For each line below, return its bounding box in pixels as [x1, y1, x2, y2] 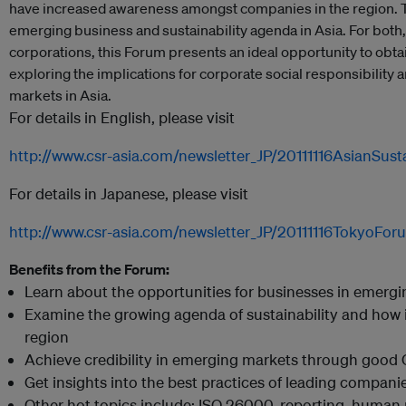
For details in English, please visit [9, 108, 235, 127]
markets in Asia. [9, 86, 111, 104]
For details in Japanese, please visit [9, 184, 248, 203]
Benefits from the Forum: [9, 260, 169, 278]
